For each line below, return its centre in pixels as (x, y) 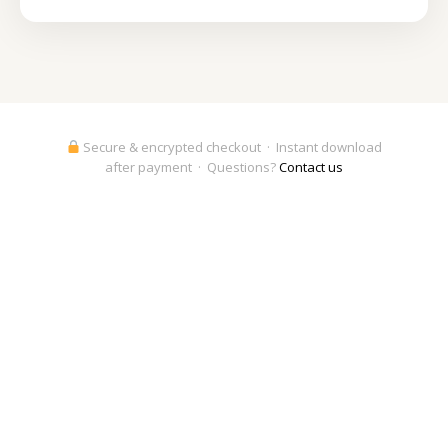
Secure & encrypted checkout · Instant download (231, 147)
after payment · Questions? (192, 167)
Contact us (311, 167)
